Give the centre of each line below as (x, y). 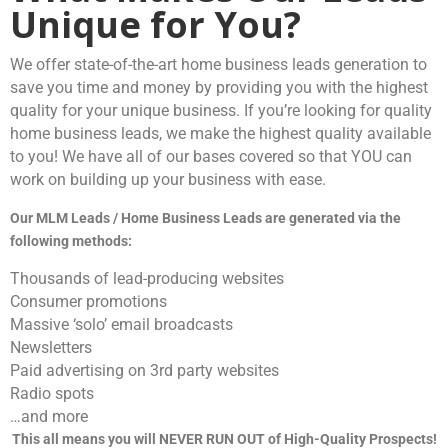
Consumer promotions (88, 301)
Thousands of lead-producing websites (147, 278)
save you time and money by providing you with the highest (219, 87)
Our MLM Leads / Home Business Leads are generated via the (205, 217)
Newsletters (51, 347)
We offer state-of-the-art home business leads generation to (218, 64)
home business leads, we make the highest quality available (220, 133)
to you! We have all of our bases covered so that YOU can (211, 156)
